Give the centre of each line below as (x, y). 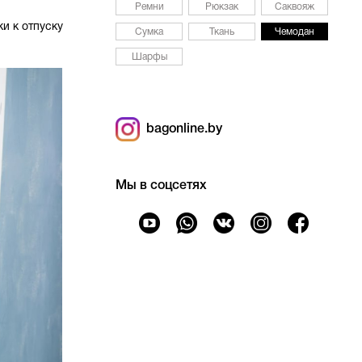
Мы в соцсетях (162, 186)
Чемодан (295, 32)
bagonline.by (181, 129)
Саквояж (295, 7)
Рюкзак (222, 7)
